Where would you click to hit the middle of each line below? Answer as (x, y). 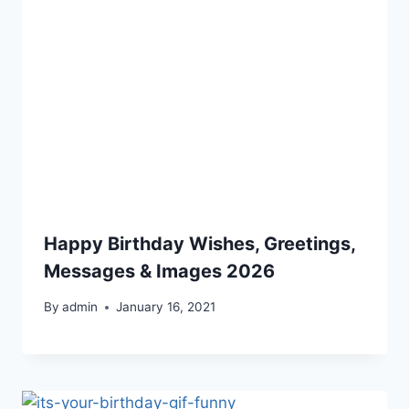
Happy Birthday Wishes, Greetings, (199, 244)
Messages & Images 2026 (159, 272)
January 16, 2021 (166, 307)
